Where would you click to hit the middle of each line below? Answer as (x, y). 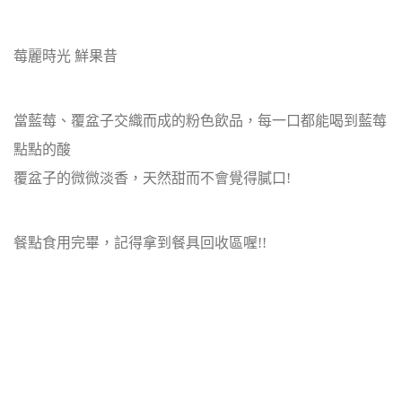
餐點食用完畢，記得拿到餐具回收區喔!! (140, 243)
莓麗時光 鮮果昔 (66, 56)
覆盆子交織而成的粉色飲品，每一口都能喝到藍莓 (229, 121)
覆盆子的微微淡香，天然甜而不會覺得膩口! (152, 178)
